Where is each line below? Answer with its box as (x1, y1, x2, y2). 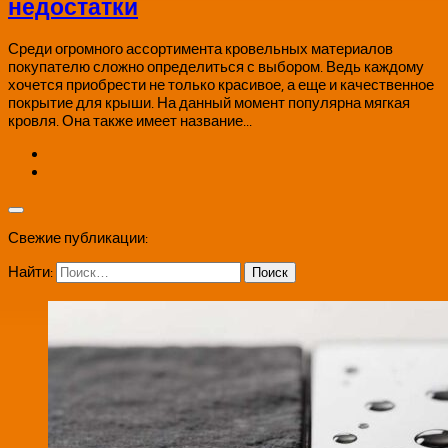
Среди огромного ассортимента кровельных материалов (8, 40, 393, 59)
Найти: (8, 263, 53, 282)
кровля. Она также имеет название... (8, 112, 252, 131)
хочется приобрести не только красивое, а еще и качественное (8, 76, 434, 95)
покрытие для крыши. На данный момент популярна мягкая (8, 94, 410, 113)
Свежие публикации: (8, 229, 148, 248)
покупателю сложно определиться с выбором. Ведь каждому (8, 58, 424, 77)
